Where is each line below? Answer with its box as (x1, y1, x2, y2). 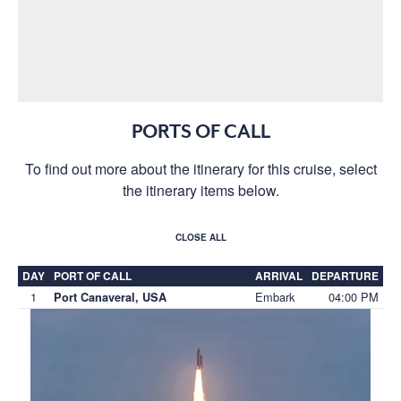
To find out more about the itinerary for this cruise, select (24, 158, 377, 179)
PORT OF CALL (54, 267, 132, 284)
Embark (255, 287, 294, 305)
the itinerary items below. (122, 179, 279, 200)
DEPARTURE (311, 267, 379, 284)
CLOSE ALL (175, 230, 226, 243)
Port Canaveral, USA (54, 288, 166, 305)
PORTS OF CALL (131, 120, 270, 142)
